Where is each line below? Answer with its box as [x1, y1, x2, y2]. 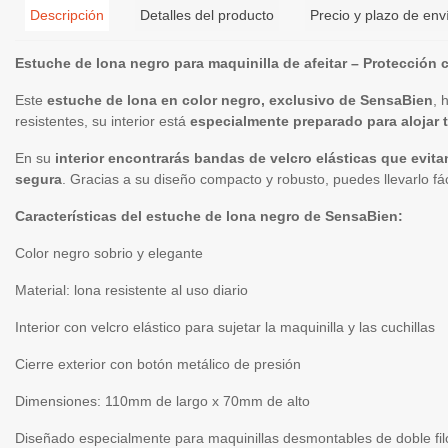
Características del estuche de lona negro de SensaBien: [15, 208, 403, 224]
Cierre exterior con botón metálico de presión [15, 356, 301, 372]
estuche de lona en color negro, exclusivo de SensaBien [47, 92, 433, 108]
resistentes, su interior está [15, 113, 190, 129]
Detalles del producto [140, 7, 274, 23]
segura [15, 171, 62, 187]
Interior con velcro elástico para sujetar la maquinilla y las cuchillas [15, 319, 435, 335]
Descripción [30, 7, 104, 23]
